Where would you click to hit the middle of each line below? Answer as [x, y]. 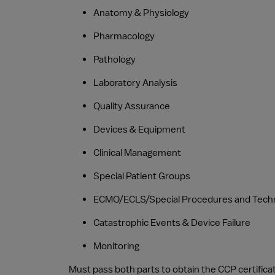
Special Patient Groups [142, 176]
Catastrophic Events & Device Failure [172, 223]
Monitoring [116, 246]
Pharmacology [124, 36]
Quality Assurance [132, 106]
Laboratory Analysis [135, 83]
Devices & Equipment [139, 130]
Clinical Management [137, 153]
